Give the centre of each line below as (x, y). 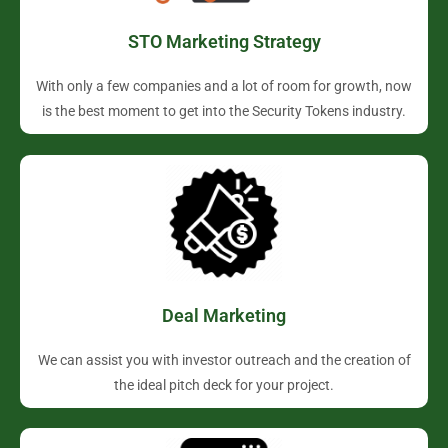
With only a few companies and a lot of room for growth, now (224, 85)
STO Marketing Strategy (224, 41)
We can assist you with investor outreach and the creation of (224, 360)
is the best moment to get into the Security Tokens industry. (224, 110)
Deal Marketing (224, 316)
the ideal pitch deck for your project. (224, 385)
